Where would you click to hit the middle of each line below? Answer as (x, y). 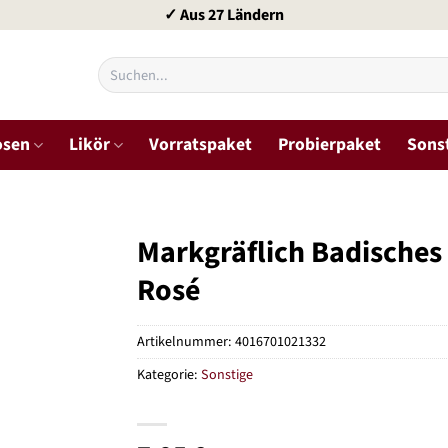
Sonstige (227, 374)
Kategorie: (169, 374)
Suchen (119, 66)
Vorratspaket (200, 144)
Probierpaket (329, 144)
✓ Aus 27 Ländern (224, 14)
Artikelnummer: (186, 341)
